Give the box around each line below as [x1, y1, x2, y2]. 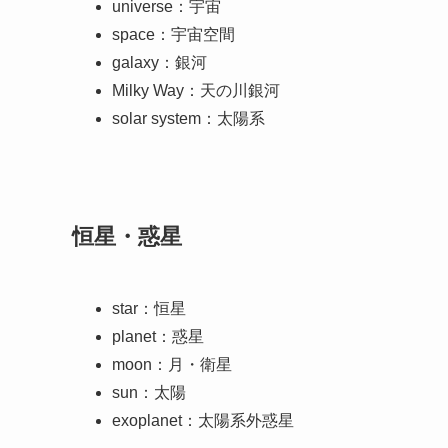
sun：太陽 [112, 383, 186, 401]
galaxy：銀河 [112, 54, 207, 72]
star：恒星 [112, 299, 186, 317]
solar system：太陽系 [112, 110, 265, 128]
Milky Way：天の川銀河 [112, 82, 280, 100]
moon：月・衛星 [112, 355, 232, 373]
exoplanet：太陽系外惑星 [112, 411, 294, 429]
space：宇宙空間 [112, 26, 235, 44]
